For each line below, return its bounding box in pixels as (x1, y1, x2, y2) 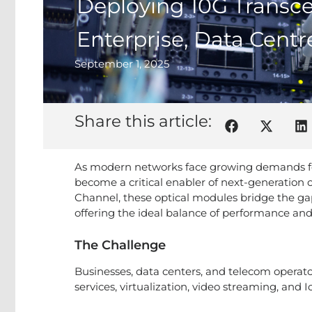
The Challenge (75, 237, 166, 253)
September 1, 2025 (75, 57, 169, 70)
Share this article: (75, 111, 212, 131)
